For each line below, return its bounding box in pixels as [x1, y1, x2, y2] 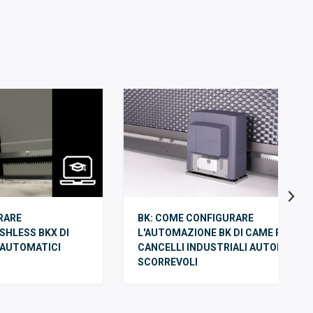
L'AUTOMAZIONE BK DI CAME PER [137, 227, 294, 239]
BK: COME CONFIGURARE [137, 212, 254, 224]
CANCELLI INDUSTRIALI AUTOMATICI [137, 242, 311, 254]
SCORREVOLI [137, 256, 198, 268]
